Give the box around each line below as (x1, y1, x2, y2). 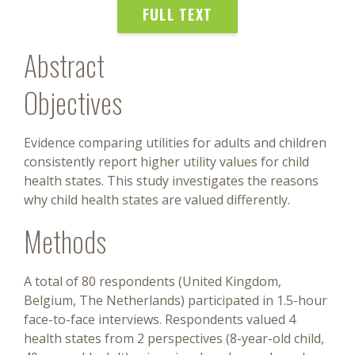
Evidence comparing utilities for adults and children (24, 134, 326, 152)
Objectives (24, 81, 122, 124)
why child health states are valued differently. (24, 191, 290, 209)
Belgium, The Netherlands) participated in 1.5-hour (24, 292, 327, 310)
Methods (24, 219, 106, 262)
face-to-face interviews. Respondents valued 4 (24, 311, 296, 329)
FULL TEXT (142, 4, 213, 25)
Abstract (24, 44, 105, 86)
